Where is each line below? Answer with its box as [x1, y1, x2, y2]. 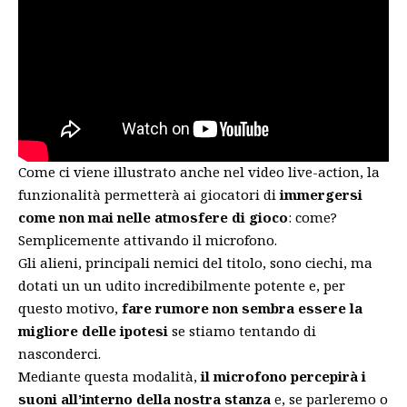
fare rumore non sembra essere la [122, 299, 362, 318]
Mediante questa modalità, [18, 367, 201, 386]
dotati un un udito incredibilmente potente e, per [18, 276, 345, 295]
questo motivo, [18, 299, 122, 318]
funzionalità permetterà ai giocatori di [18, 185, 280, 204]
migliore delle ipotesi [18, 322, 168, 341]
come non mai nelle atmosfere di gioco [18, 208, 288, 227]
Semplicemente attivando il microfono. [18, 231, 277, 250]
